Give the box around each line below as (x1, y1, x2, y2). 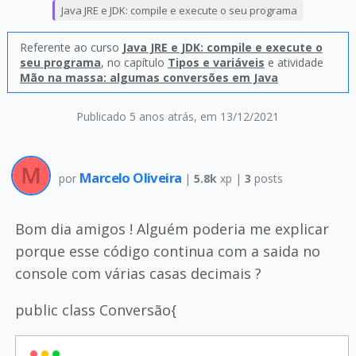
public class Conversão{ (14, 300, 176, 319)
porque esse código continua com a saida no (14, 242, 320, 261)
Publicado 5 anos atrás (76, 109, 195, 124)
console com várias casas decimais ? (14, 264, 261, 283)
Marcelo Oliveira (79, 168, 184, 187)
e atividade (264, 55, 323, 70)
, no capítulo (100, 55, 168, 70)
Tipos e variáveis (167, 55, 265, 70)
